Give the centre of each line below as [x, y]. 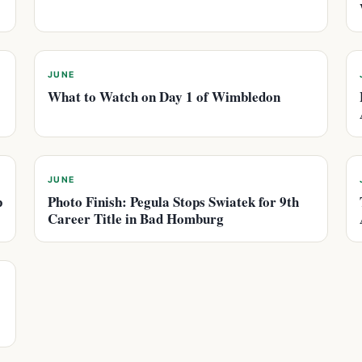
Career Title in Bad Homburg [136, 219]
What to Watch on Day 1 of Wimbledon [164, 97]
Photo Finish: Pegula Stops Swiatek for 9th [173, 202]
